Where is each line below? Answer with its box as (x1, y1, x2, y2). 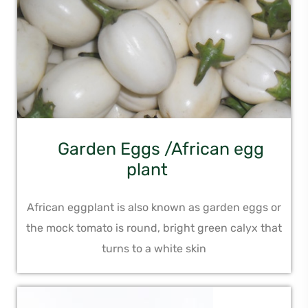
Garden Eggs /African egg (58, 139, 264, 159)
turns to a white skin (102, 242, 206, 256)
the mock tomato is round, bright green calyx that (26, 221, 282, 235)
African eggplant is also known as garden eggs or (27, 201, 281, 214)
